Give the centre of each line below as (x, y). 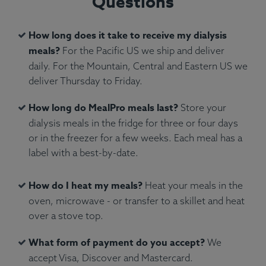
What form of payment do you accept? (117, 243)
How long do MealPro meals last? (103, 108)
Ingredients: (48, 102)
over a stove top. (66, 216)
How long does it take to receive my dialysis (128, 36)
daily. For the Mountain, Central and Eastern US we (138, 66)
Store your (202, 108)
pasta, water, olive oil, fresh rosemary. (103, 117)
